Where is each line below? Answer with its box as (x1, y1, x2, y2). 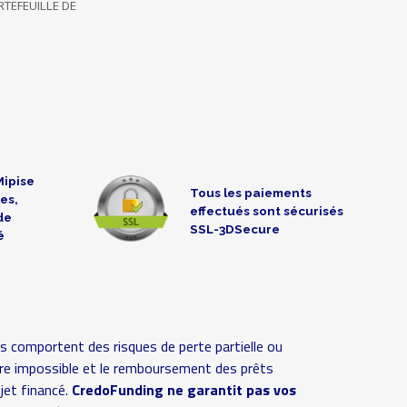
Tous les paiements (189, 185, 312, 201)
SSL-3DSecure (189, 222, 280, 237)
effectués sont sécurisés (189, 203, 343, 219)
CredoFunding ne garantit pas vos (71, 379, 296, 402)
